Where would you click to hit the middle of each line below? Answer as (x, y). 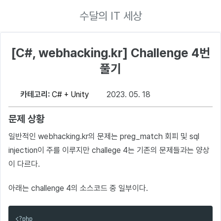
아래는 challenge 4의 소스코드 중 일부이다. (78, 188)
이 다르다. (24, 164)
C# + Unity (70, 94)
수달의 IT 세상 (110, 16)
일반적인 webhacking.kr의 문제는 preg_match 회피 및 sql (104, 136)
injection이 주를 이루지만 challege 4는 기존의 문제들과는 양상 (109, 150)
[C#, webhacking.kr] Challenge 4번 (110, 53)
